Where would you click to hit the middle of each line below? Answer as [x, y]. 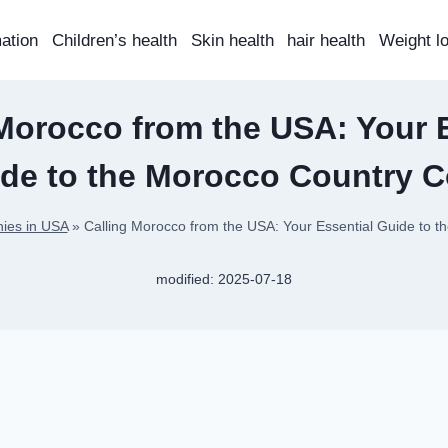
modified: [185, 280]
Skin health [232, 40]
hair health [326, 40]
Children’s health [115, 40]
